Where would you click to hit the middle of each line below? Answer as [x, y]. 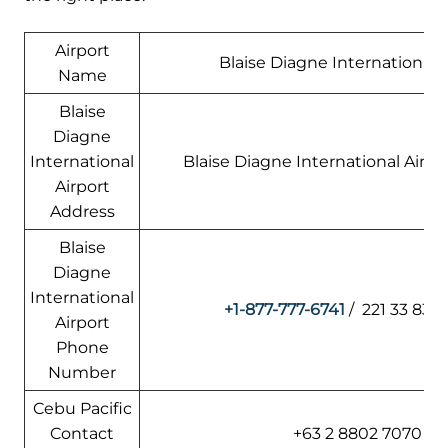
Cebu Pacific [82, 408]
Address [82, 211]
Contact [82, 433]
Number [82, 372]
